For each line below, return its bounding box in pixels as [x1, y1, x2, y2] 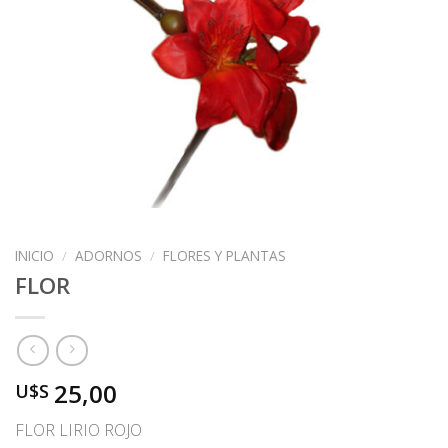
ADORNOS [75, 246, 143, 265]
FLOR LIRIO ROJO [15, 419, 142, 442]
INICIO [15, 246, 54, 265]
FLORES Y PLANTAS [163, 246, 287, 265]
